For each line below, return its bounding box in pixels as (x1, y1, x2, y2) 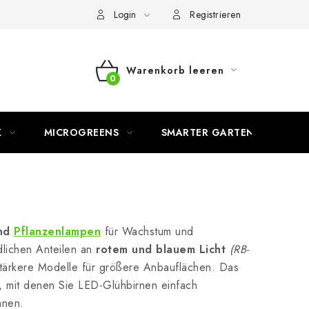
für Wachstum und (101, 223, 194, 239)
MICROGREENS (43, 126, 119, 139)
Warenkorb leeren (126, 63, 224, 77)
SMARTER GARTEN (161, 126, 255, 139)
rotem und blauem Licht (96, 241, 226, 257)
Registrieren (190, 8, 241, 21)
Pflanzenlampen (14, 223, 101, 239)
